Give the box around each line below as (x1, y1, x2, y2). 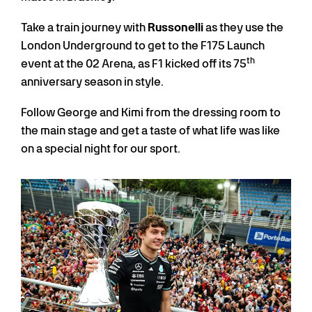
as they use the (203, 21, 283, 35)
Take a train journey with (21, 21, 148, 35)
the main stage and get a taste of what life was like (21, 124, 280, 138)
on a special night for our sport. (21, 142, 180, 156)
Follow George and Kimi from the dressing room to (21, 106, 281, 120)
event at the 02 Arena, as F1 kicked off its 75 (21, 57, 247, 71)
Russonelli (148, 21, 203, 35)
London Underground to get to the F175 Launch (21, 39, 265, 53)
